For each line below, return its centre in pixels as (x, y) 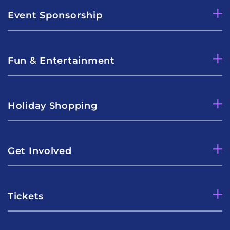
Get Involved (40, 151)
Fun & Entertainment (61, 60)
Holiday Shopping (53, 106)
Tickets (26, 196)
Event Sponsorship (55, 15)
